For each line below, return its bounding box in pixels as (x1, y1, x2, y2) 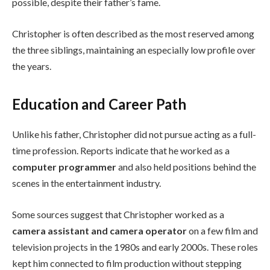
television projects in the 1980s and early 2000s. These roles (12, 240, 258, 253)
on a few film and (187, 224, 258, 236)
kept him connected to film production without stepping (12, 257, 242, 269)
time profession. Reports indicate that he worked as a (12, 144, 230, 156)
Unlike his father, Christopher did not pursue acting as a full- (12, 128, 256, 140)
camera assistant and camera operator (12, 224, 187, 236)
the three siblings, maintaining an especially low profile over (12, 43, 256, 55)
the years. (12, 60, 51, 72)
